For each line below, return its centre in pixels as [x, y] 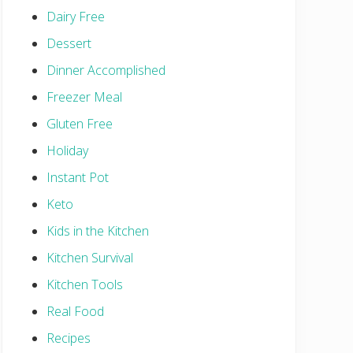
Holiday [67, 150]
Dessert [69, 43]
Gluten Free [80, 123]
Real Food [75, 311]
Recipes [69, 338]
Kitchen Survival [90, 257]
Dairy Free [76, 16]
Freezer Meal [84, 97]
